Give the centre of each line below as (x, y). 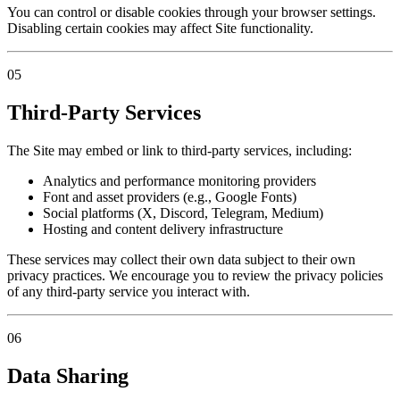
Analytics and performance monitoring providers (179, 180)
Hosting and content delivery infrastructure (163, 229)
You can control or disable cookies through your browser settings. (192, 12)
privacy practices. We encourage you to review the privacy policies (195, 275)
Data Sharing (68, 375)
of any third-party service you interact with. (129, 291)
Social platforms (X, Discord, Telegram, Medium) (183, 212)
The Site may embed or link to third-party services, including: (179, 150)
